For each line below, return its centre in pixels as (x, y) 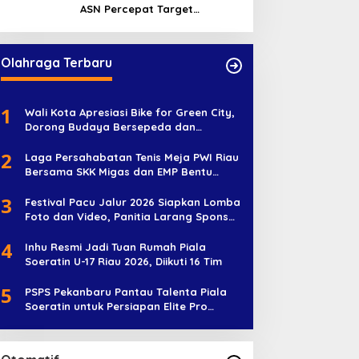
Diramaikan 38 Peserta (85, 186)
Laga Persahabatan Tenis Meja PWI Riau (131, 157)
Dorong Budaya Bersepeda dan (110, 127)
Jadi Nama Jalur (69, 231)
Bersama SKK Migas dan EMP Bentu (118, 172)
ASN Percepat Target (136, 9)
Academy (49, 321)
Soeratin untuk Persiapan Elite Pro (116, 307)
